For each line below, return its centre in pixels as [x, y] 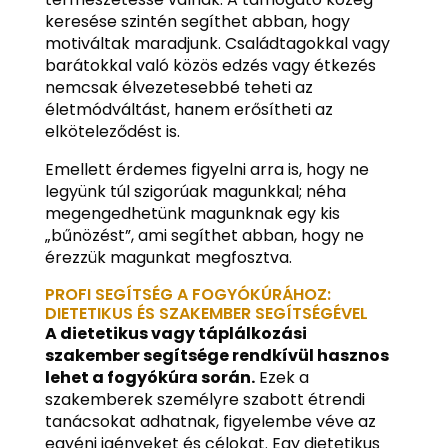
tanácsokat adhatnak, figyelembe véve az [210, 422]
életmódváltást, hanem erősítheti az [188, 110]
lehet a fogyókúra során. [149, 378]
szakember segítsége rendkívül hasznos [216, 356]
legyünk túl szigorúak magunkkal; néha [195, 192]
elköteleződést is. [112, 132]
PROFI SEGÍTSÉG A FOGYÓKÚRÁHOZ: [187, 295]
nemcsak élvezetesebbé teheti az [178, 88]
